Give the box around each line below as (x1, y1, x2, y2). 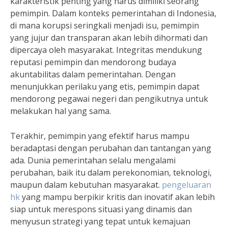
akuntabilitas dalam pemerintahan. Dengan (10, 69, 176, 80)
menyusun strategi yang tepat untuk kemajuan (10, 216, 190, 227)
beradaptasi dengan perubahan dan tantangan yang (10, 142, 211, 154)
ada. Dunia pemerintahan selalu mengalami (10, 155, 176, 166)
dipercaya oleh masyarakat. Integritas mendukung (10, 44, 202, 55)
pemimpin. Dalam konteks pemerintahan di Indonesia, (10, 8, 216, 19)
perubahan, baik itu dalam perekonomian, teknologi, (10, 167, 212, 178)
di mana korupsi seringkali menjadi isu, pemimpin (10, 20, 199, 31)
